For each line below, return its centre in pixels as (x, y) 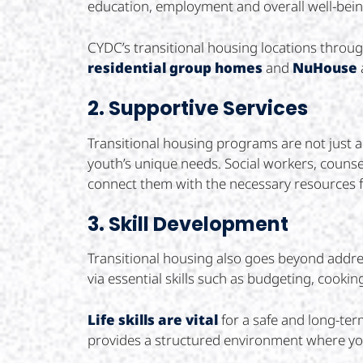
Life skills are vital (152, 319)
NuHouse (325, 67)
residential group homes (175, 67)
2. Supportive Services (197, 109)
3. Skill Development (188, 224)
